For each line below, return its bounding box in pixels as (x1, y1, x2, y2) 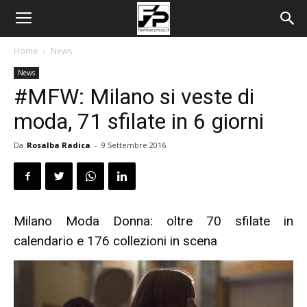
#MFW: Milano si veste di (14, 84, 254, 110)
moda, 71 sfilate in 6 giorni (14, 108, 264, 134)
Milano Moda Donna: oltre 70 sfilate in (14, 213, 293, 229)
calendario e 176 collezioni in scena (14, 233, 217, 249)
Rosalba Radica (27, 140, 90, 150)
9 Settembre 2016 (101, 140, 166, 150)
